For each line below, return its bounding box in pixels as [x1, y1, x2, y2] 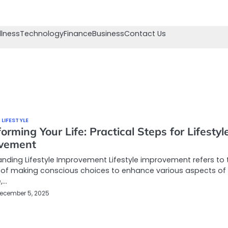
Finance [64, 28, 92, 39]
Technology [20, 28, 64, 39]
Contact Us [124, 28, 166, 39]
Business [92, 28, 124, 39]
